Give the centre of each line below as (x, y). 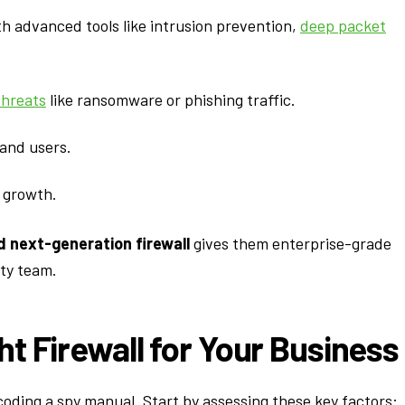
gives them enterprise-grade (291, 243)
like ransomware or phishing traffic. (170, 99)
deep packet (343, 26)
